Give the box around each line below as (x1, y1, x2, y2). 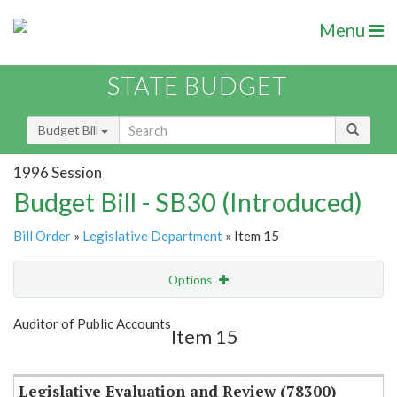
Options (168, 273, 214, 288)
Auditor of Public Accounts (13, 315, 171, 332)
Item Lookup (18, 346, 88, 362)
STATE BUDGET (107, 71, 287, 101)
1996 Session (13, 162, 102, 182)
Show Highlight (103, 308, 185, 323)
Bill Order (13, 228, 71, 245)
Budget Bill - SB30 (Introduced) (13, 186, 362, 218)
